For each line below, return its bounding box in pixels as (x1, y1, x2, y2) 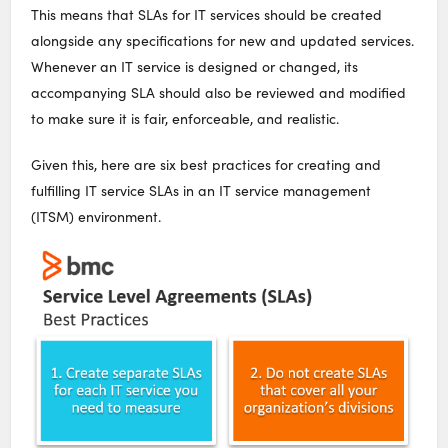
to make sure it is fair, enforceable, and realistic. (31, 108, 340, 128)
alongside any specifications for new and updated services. (31, 30, 415, 50)
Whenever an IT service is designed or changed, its (31, 56, 359, 76)
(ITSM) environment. (31, 206, 162, 226)
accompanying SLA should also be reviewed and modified (31, 82, 407, 102)
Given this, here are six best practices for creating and (31, 154, 382, 174)
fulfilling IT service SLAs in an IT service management (31, 180, 372, 200)
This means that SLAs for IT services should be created (31, 4, 383, 24)
